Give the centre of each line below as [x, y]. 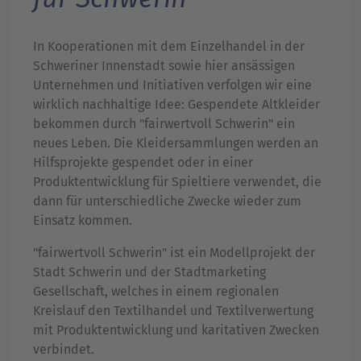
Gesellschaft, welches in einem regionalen [156, 291]
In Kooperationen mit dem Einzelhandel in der [169, 46]
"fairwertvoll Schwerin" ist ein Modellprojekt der [174, 252]
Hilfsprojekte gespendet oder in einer [143, 162]
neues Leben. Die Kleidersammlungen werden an [176, 143]
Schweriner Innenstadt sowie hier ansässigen [164, 65]
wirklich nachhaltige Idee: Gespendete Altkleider [176, 104]
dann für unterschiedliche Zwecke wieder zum [167, 201]
